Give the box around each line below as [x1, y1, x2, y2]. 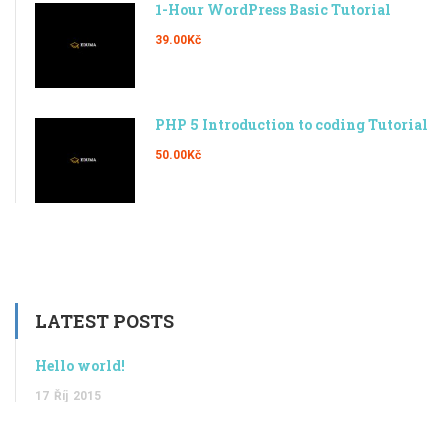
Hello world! [35, 356, 125, 376]
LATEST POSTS [35, 309, 174, 334]
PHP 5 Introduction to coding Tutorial [155, 115, 428, 135]
